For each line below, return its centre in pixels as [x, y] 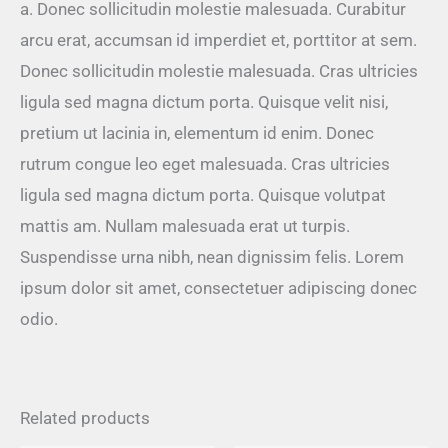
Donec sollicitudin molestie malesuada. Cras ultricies [219, 70]
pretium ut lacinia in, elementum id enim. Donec [197, 132]
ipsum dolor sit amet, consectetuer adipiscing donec [218, 287]
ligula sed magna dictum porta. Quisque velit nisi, [204, 101]
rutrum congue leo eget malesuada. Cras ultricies [205, 163]
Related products [85, 417]
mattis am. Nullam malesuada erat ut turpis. [185, 225]
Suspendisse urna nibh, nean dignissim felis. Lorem [212, 256]
